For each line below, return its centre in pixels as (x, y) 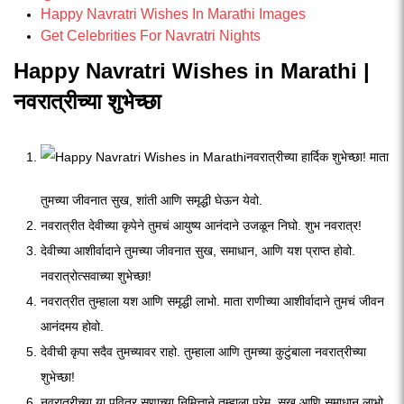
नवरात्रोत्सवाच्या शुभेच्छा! (96, 276)
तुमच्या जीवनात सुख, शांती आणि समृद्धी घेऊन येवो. (151, 200)
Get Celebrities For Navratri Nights (151, 36)
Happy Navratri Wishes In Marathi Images (173, 14)
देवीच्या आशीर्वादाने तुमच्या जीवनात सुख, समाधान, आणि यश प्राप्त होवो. (198, 251)
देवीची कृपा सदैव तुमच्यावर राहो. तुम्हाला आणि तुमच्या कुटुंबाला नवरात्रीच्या (203, 352)
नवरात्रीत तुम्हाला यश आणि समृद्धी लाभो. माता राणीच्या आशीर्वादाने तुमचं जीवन (212, 301)
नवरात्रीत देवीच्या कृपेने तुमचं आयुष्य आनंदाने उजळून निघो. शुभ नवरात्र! (201, 225)
